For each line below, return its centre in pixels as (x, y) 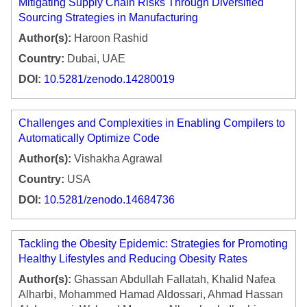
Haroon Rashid (110, 38)
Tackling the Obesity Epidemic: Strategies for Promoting (153, 244)
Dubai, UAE (95, 59)
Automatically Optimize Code (89, 138)
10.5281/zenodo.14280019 (109, 79)
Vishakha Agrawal (117, 159)
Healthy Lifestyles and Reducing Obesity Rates (133, 259)
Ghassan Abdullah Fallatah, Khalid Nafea (173, 280)
